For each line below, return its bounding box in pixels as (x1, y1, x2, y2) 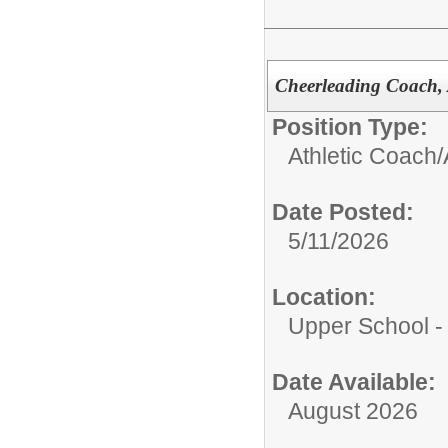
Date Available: (272, 368, 436, 395)
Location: (272, 283, 376, 310)
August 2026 (288, 397, 418, 424)
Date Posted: (272, 198, 414, 225)
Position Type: (272, 113, 428, 140)
